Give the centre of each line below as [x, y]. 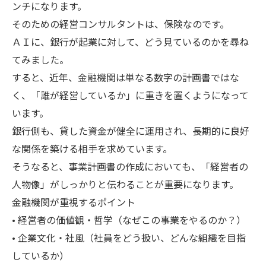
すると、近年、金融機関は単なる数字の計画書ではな [126, 77]
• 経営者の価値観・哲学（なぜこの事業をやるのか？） [129, 220]
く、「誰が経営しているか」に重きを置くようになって [130, 95]
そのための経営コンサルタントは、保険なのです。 [121, 24]
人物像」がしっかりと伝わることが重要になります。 [125, 184]
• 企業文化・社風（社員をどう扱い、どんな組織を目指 [129, 237]
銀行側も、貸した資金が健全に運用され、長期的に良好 [131, 131]
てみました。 [40, 59]
